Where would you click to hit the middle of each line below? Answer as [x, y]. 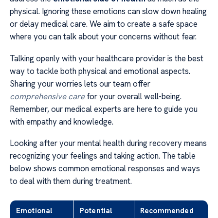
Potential [96, 211]
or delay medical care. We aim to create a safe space [104, 24]
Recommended [167, 211]
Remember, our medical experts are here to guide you [104, 109]
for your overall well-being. [133, 96]
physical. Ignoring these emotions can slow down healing [108, 11]
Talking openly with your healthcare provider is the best [107, 58]
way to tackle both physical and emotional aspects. [100, 71]
